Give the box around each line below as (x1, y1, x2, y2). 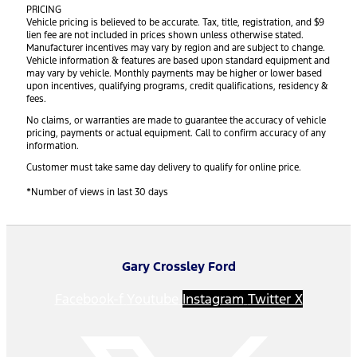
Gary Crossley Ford (121, 257, 236, 275)
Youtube (126, 290, 178, 308)
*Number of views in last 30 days (26, 186, 168, 198)
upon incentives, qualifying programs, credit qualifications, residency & (26, 80, 328, 92)
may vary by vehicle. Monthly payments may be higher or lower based (26, 67, 322, 79)
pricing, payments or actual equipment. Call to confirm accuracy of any (26, 127, 326, 139)
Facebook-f (54, 290, 124, 308)
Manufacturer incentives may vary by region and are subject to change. (26, 41, 325, 53)
